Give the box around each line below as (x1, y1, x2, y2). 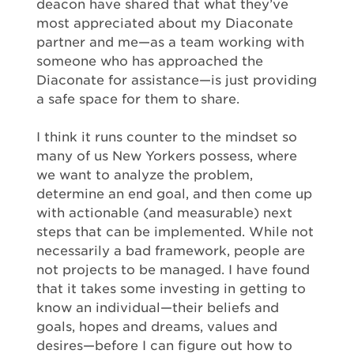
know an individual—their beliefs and (36, 300, 279, 315)
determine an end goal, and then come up (36, 186, 312, 201)
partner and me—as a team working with (36, 35, 304, 50)
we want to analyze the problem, (36, 168, 253, 183)
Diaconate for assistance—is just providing (36, 73, 317, 88)
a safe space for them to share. (36, 92, 239, 107)
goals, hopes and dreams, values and (36, 319, 277, 334)
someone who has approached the (36, 54, 263, 69)
